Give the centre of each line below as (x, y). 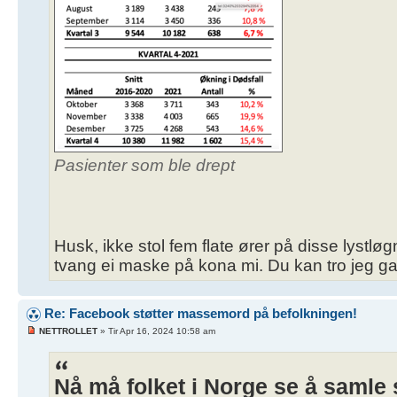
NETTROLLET (68, 331)
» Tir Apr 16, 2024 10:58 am (156, 331)
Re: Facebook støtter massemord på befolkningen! (201, 314)
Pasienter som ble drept (144, 166)
